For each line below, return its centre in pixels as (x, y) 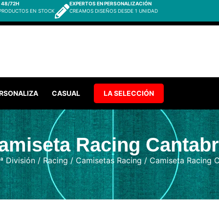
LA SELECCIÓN (129, 93)
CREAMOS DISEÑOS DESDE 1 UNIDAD (114, 11)
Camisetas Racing (109, 161)
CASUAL (66, 93)
